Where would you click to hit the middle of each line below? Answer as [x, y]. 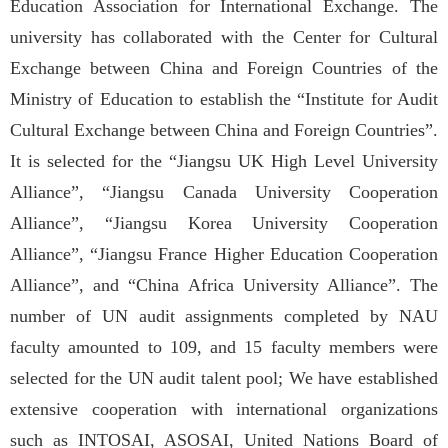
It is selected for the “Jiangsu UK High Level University [224, 160]
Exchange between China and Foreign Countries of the [224, 67]
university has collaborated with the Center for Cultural [224, 36]
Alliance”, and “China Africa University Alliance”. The [224, 284]
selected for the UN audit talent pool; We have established [224, 377]
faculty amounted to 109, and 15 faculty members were [224, 346]
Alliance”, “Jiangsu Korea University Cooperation [224, 222]
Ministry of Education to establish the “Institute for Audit [224, 98]
